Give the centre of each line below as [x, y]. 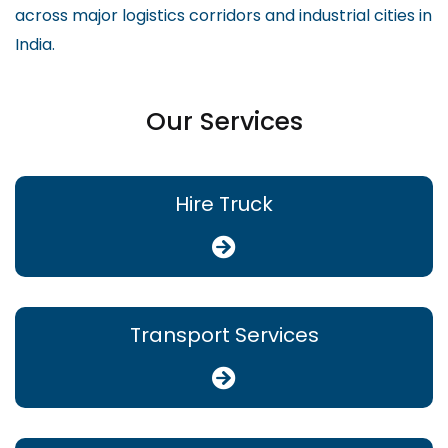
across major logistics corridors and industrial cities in [223, 16]
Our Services [224, 122]
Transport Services [224, 335]
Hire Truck [224, 204]
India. [35, 45]
